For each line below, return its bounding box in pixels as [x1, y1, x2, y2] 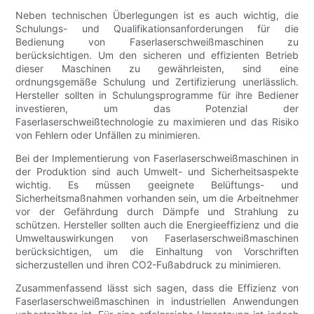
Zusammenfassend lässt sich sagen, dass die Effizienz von [15, 281, 299, 294]
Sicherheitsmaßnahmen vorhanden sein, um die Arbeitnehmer [15, 191, 299, 204]
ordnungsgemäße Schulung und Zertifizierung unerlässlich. [15, 75, 299, 88]
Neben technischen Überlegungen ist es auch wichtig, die [15, 8, 299, 21]
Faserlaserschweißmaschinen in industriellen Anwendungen [15, 294, 299, 307]
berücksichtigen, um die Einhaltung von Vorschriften [15, 245, 299, 257]
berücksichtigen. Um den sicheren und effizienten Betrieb [15, 48, 299, 61]
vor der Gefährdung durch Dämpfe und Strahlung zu [15, 205, 299, 217]
